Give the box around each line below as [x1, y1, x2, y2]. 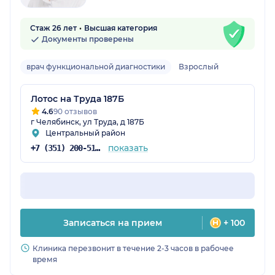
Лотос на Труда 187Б [31, 93, 124, 105]
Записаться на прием [63, 217, 162, 229]
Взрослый [179, 62, 219, 72]
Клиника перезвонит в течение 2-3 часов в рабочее [33, 244, 234, 254]
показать [107, 142, 148, 154]
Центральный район [45, 128, 125, 138]
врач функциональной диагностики [26, 62, 165, 72]
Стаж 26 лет [30, 23, 77, 33]
